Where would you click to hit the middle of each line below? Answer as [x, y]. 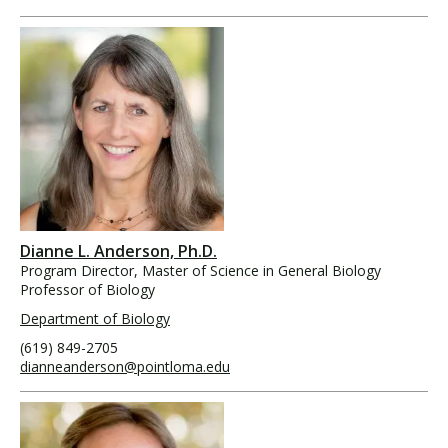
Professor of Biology [87, 290]
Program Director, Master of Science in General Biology [200, 271]
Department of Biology [95, 319]
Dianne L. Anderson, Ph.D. [118, 251]
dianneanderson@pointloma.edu [125, 367]
